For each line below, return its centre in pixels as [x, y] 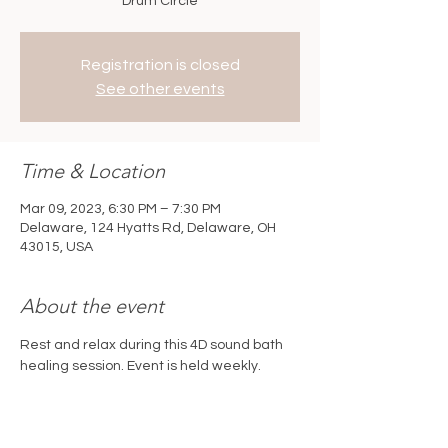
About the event [92, 306]
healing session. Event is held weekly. [142, 366]
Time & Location [92, 171]
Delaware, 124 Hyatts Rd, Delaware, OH [148, 228]
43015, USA [56, 247]
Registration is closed [160, 65]
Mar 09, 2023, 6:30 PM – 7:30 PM [120, 209]
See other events [160, 89]
